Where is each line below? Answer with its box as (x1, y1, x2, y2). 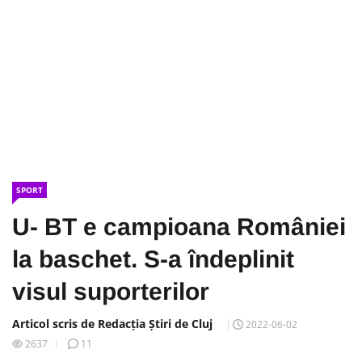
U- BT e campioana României (12, 213, 346, 240)
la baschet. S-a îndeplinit (12, 246, 294, 272)
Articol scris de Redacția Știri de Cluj (12, 316, 213, 331)
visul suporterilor (12, 278, 209, 305)
